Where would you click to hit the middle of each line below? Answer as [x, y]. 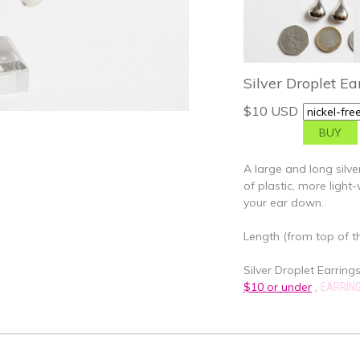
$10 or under [278, 287]
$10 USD [271, 111]
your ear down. [284, 202]
